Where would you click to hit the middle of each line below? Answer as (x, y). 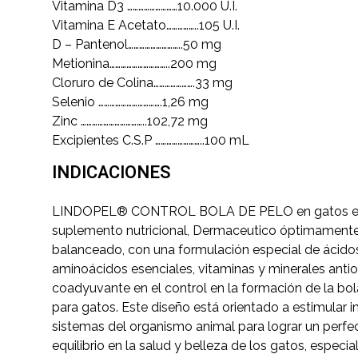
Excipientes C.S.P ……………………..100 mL (151, 141)
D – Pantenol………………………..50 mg (137, 45)
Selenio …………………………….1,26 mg (130, 102)
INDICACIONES (111, 173)
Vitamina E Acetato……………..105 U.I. (146, 26)
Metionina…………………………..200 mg (134, 64)
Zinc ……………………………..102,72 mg (130, 121)
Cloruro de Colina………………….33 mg (142, 83)
